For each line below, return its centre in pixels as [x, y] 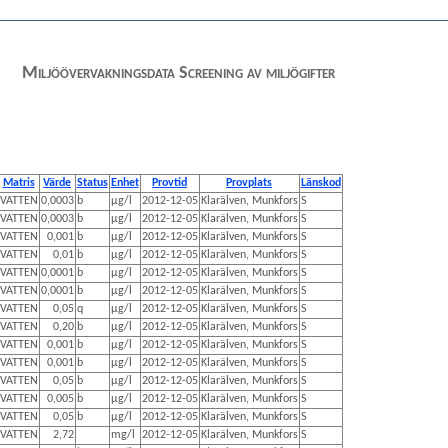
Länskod [320, 183]
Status [92, 183]
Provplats [249, 183]
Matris [18, 183]
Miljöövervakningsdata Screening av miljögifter [179, 73]
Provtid [170, 183]
